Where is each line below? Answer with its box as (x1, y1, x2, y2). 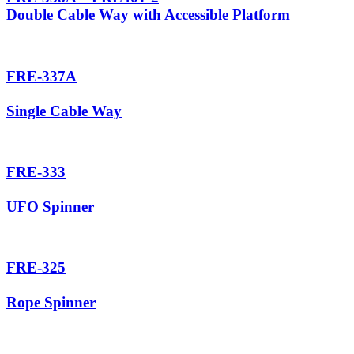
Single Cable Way (6, 102, 122, 119)
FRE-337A (6, 67, 77, 85)
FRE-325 (6, 259, 66, 277)
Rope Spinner (6, 294, 96, 311)
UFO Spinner (6, 198, 94, 216)
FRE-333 (6, 164, 66, 181)
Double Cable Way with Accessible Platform (6, 6, 290, 24)
